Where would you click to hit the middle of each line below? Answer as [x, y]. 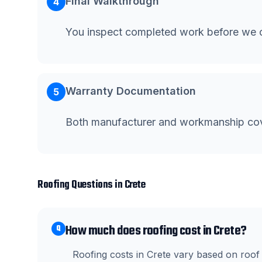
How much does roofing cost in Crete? [156, 231]
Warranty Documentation [131, 91]
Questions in [97, 185]
